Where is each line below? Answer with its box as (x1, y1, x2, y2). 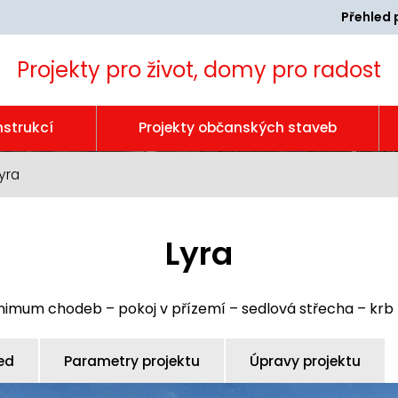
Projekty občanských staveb (138, 118, 337, 137)
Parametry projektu (64, 352, 200, 370)
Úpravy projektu (250, 352, 361, 370)
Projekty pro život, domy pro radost (17, 55, 381, 84)
